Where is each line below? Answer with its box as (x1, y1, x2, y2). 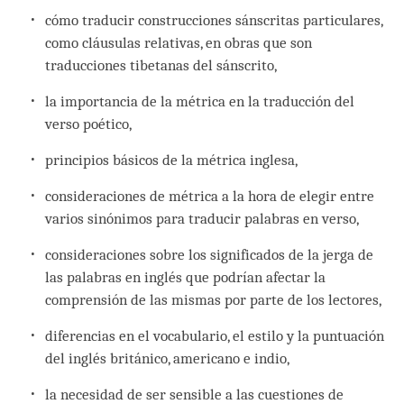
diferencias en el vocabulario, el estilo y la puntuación (45, 326, 385, 344)
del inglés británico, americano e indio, (45, 349, 290, 367)
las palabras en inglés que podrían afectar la (45, 268, 326, 286)
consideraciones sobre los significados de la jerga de (45, 245, 374, 263)
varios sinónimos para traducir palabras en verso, (45, 209, 360, 227)
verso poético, (45, 115, 133, 133)
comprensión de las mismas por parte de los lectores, (45, 290, 382, 308)
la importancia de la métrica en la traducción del (45, 92, 355, 110)
